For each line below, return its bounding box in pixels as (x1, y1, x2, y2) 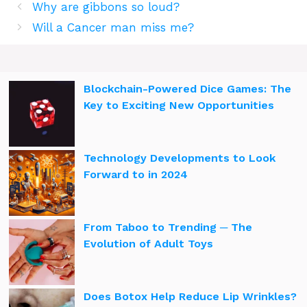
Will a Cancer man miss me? (32, 20, 195, 34)
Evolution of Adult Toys (84, 236, 213, 250)
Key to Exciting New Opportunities (84, 98, 274, 112)
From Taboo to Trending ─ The (84, 220, 252, 234)
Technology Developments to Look (84, 151, 275, 164)
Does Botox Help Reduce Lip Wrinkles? (84, 289, 297, 303)
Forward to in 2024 (84, 167, 188, 181)
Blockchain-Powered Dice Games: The (84, 82, 291, 95)
